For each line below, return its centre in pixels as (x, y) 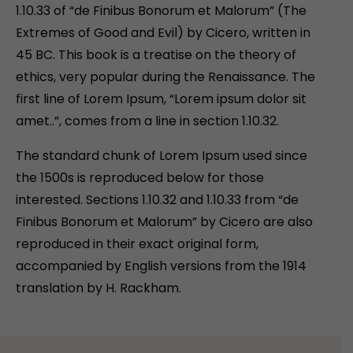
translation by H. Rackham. (98, 288)
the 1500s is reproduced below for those (140, 178)
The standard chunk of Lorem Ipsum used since (162, 156)
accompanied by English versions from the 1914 (161, 266)
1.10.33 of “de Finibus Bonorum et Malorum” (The (161, 11)
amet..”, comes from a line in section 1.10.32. (147, 121)
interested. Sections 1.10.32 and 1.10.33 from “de (157, 200)
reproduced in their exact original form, (137, 244)
